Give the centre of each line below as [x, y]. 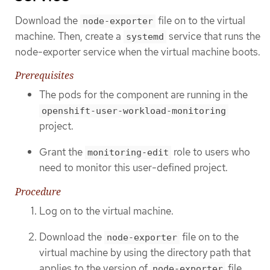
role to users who [211, 152]
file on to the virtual [200, 20]
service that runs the [213, 36]
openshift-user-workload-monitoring [134, 111]
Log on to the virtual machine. [106, 211]
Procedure [38, 192]
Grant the [62, 152]
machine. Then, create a [69, 36]
